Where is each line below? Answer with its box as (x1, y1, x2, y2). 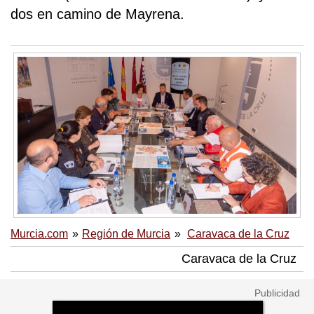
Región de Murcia (82, 227, 170, 240)
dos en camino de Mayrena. (11, 6, 184, 22)
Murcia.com (11, 227, 68, 240)
